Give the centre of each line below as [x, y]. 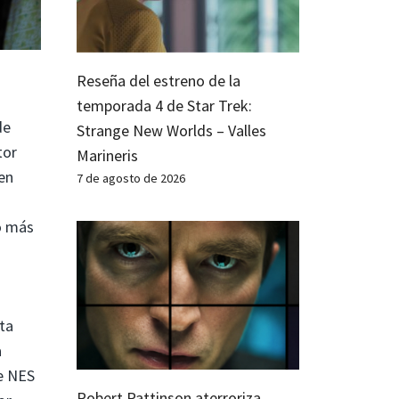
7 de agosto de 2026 [131, 179]
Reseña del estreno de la [159, 81]
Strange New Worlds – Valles [171, 131]
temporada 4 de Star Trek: [164, 106]
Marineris [107, 156]
